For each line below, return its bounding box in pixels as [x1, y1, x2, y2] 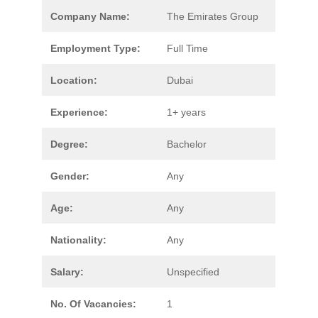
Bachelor [167, 138, 207, 150]
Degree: [50, 138, 88, 150]
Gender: [50, 170, 89, 182]
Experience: [50, 106, 108, 118]
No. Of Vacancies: [50, 298, 136, 309]
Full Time [167, 43, 208, 54]
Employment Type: [50, 43, 141, 54]
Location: [50, 75, 97, 86]
